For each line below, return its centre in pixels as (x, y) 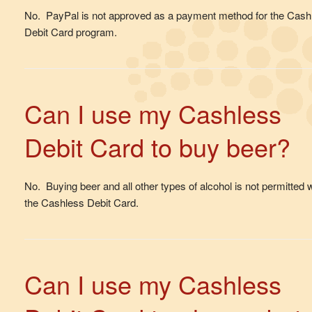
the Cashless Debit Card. (81, 203)
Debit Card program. (71, 32)
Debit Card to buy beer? (157, 147)
